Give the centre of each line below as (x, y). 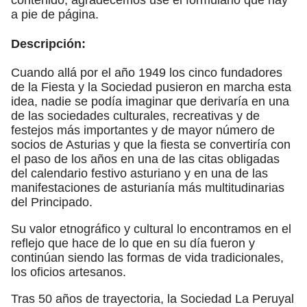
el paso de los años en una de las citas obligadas (145, 159)
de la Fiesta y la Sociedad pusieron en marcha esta (151, 87)
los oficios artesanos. (69, 272)
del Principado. (52, 202)
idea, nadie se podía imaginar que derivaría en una (150, 101)
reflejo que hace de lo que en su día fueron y (133, 243)
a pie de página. (55, 14)
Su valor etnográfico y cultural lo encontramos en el (151, 229)
